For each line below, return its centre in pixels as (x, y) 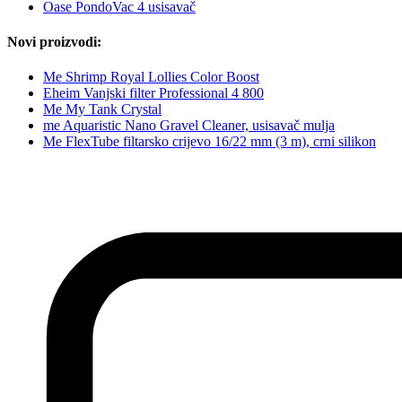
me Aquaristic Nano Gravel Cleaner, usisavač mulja (189, 126)
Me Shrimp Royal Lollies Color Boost (151, 77)
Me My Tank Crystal (102, 109)
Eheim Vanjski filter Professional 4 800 (153, 93)
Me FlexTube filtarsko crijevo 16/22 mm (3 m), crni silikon (210, 142)
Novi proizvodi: (54, 42)
